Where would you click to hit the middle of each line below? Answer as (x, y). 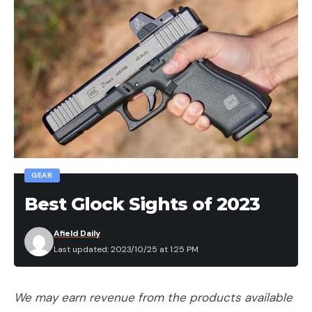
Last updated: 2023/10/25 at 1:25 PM (126, 250)
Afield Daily (77, 234)
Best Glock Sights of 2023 (142, 204)
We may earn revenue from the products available (153, 298)
